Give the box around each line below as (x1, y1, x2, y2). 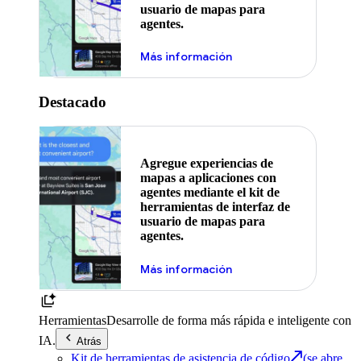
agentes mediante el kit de (140, 185, 280, 200)
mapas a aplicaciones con (140, 171, 276, 185)
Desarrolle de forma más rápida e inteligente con (106, 313, 351, 327)
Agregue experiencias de (140, 156, 273, 171)
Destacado (39, 93, 106, 110)
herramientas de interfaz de (140, 200, 290, 214)
